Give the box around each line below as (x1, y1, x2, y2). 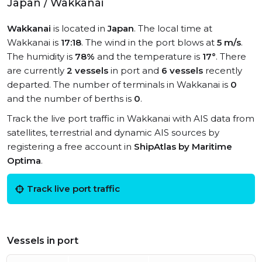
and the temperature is (95, 51, 202, 62)
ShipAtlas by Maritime (134, 141, 232, 152)
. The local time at (134, 23, 212, 34)
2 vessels (67, 65, 108, 76)
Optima (7, 155, 41, 166)
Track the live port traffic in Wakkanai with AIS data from (7, 113, 254, 124)
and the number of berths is (7, 93, 134, 104)
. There (216, 51, 246, 62)
